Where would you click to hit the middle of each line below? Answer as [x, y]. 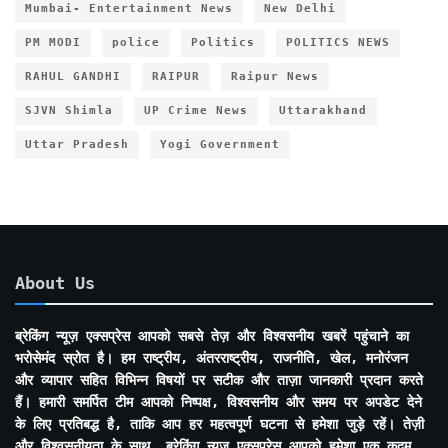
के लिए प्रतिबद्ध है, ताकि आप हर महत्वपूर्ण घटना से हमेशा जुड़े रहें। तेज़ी [219, 423]
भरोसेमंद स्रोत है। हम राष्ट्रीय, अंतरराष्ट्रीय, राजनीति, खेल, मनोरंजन [211, 357]
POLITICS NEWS [338, 42]
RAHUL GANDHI [73, 76]
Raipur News [275, 76]
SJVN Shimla [69, 110]
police [136, 42]
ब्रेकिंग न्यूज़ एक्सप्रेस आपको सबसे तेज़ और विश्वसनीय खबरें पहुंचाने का [212, 335]
